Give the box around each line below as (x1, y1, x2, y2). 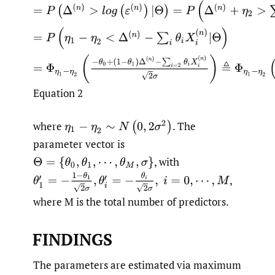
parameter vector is (33, 137, 125, 152)
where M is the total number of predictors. (33, 195, 229, 209)
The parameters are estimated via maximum (33, 258, 241, 273)
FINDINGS (32, 228, 112, 251)
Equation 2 (33, 85, 83, 100)
